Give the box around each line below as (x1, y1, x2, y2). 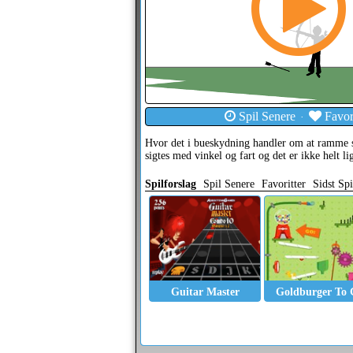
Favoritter (262, 178, 306, 190)
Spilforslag (145, 178, 196, 190)
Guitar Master (170, 286, 240, 298)
